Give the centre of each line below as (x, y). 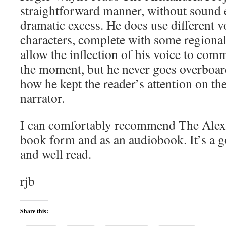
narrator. (42, 98)
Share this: (34, 211)
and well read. (56, 154)
